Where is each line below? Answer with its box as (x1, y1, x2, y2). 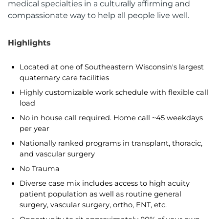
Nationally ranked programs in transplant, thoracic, (20, 139, 202, 148)
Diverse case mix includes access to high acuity (20, 179, 190, 188)
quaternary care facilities (20, 73, 109, 82)
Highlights (8, 38, 51, 47)
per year (20, 124, 49, 133)
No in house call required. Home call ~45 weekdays (20, 113, 203, 122)
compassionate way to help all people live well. (8, 11, 189, 20)
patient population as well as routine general (20, 190, 181, 198)
